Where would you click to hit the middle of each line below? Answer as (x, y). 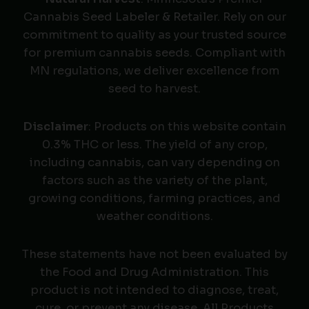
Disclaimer (56, 127)
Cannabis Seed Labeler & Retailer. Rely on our (154, 17)
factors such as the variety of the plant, (154, 181)
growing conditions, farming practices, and (154, 199)
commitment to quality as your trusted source (154, 35)
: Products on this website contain (187, 127)
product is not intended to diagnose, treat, (154, 290)
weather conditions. (154, 217)
